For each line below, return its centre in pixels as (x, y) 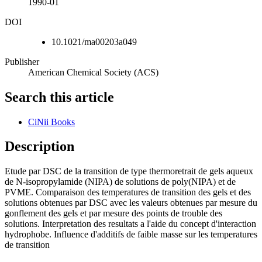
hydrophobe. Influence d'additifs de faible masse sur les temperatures (131, 235)
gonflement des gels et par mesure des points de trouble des (113, 213)
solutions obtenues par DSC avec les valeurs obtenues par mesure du (131, 203)
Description (39, 146)
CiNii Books (51, 122)
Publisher (22, 61)
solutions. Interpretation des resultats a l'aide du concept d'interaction (130, 224)
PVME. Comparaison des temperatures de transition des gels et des (128, 192)
